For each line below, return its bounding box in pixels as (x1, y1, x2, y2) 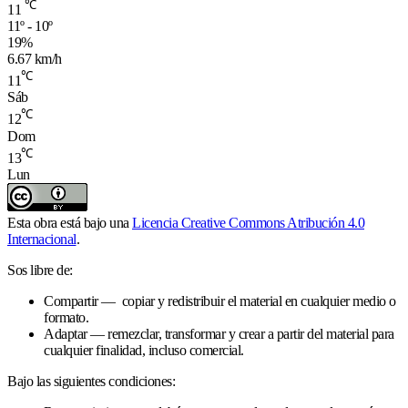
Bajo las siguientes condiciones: (7, 372, 175, 389)
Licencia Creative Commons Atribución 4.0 (132, 214, 364, 230)
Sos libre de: (7, 261, 73, 278)
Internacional (7, 230, 76, 247)
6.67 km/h (7, 50, 62, 66)
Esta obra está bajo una (7, 214, 132, 230)
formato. (44, 309, 88, 325)
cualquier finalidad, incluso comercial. (44, 342, 244, 358)
